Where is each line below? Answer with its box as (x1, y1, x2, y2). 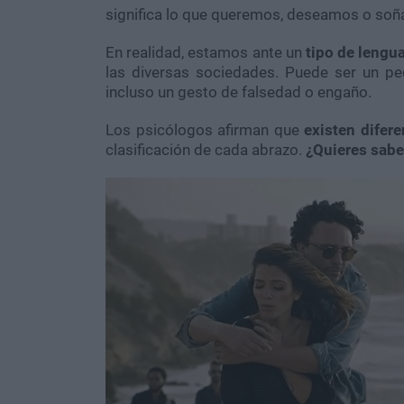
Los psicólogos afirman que (106, 121, 299, 140)
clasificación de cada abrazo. (106, 141, 306, 160)
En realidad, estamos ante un (106, 43, 302, 62)
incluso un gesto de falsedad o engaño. (106, 83, 372, 102)
